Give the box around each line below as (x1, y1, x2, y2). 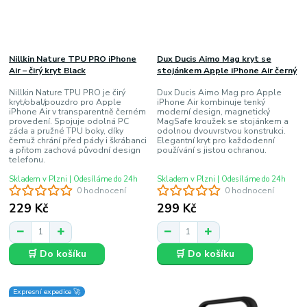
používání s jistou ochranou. (156, 145, 267, 156)
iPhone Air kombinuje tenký (156, 97, 265, 108)
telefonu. (9, 154, 46, 166)
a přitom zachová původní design (9, 145, 141, 156)
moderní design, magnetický (156, 106, 270, 118)
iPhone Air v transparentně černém (9, 106, 147, 118)
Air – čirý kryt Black (9, 64, 86, 76)
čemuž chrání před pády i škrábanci (9, 135, 147, 147)
